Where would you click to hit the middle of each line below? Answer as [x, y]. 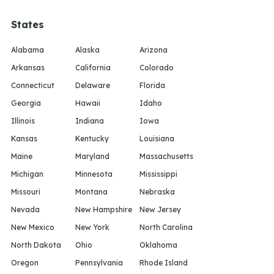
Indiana [90, 120]
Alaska [87, 50]
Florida [152, 85]
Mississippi [158, 174]
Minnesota [94, 174]
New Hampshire [104, 209]
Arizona [154, 50]
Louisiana [157, 138]
